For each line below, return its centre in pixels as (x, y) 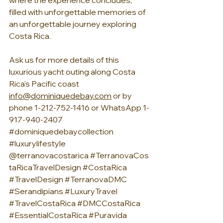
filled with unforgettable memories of (78, 12)
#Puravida (108, 215)
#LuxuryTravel (91, 191)
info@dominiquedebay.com (60, 96)
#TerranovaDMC (96, 179)
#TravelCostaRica (42, 203)
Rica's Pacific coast (44, 84)
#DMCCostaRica (109, 203)
